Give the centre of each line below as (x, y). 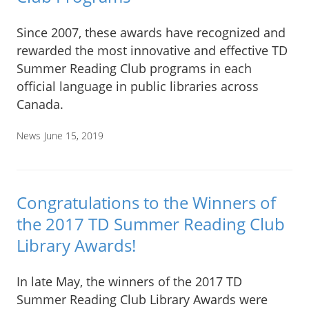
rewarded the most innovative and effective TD (152, 51)
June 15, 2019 (74, 136)
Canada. (40, 104)
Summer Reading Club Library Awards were (142, 299)
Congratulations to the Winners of (146, 202)
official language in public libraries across (138, 87)
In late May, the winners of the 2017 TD (129, 281)
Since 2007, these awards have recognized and (151, 33)
